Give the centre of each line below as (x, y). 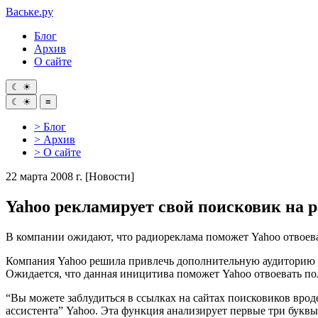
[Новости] (110, 176)
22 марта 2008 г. (44, 176)
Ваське (22, 12)
